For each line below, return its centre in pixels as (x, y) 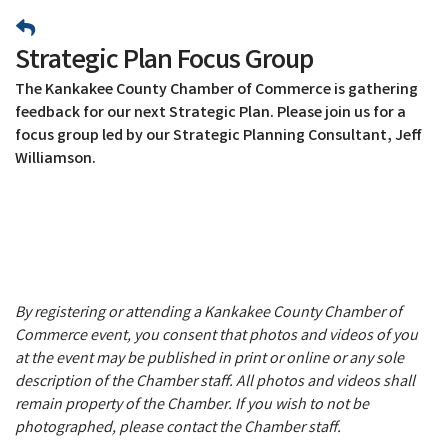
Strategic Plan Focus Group (164, 62)
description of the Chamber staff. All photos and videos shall (215, 382)
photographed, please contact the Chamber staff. (178, 428)
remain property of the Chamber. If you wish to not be (192, 405)
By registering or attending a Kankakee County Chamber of (208, 313)
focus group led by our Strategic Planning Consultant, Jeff (218, 136)
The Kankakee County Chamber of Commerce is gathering (216, 90)
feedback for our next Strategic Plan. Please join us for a (210, 113)
